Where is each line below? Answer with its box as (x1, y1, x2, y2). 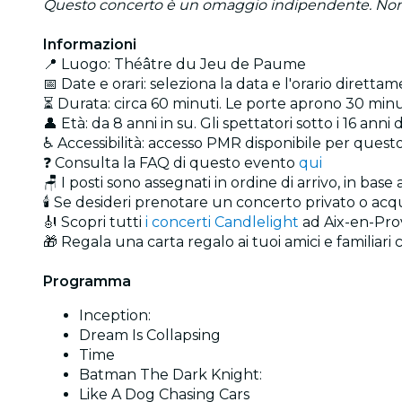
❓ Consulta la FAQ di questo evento (43, 153, 299, 171)
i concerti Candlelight (145, 213, 299, 231)
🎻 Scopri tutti (43, 213, 145, 231)
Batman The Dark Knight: (79, 365, 262, 383)
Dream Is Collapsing (79, 326, 221, 344)
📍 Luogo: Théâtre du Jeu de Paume (43, 55, 306, 73)
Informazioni (43, 35, 136, 53)
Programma (43, 272, 131, 290)
